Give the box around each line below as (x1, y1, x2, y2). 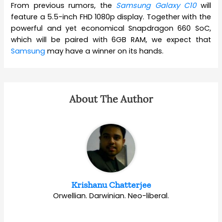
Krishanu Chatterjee (71, 179, 151, 191)
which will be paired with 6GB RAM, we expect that (11, 35, 211, 45)
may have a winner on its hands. (47, 46, 164, 56)
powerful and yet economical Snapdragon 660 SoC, (11, 23, 211, 34)
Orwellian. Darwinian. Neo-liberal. (53, 191, 169, 201)
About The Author (69, 93, 153, 106)
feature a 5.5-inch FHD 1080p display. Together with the (11, 12, 211, 22)
